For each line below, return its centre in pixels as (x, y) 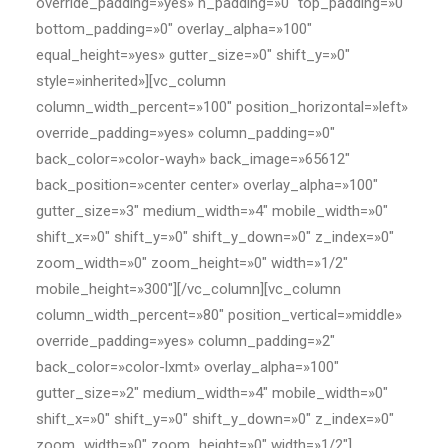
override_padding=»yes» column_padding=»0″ (185, 133)
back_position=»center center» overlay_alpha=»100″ (207, 185)
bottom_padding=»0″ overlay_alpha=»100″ (174, 29)
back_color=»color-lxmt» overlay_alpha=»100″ (187, 367)
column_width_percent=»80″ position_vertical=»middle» (219, 315)
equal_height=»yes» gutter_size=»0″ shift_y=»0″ (193, 55)
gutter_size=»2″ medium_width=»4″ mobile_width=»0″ (212, 393)
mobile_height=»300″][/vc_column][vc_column (188, 289)
